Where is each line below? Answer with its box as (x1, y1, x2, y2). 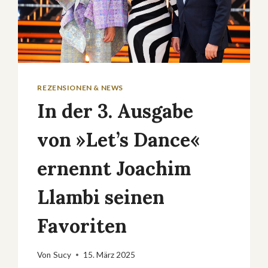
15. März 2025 (83, 249, 135, 260)
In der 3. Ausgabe (37, 98, 194, 123)
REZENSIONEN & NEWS (37, 83, 124, 92)
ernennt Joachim (37, 156, 191, 181)
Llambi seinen (37, 184, 165, 209)
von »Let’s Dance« (37, 127, 200, 152)
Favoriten (37, 213, 127, 238)
